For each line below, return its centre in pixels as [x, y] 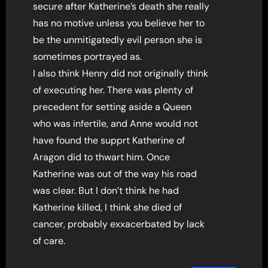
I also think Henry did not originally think [121, 73]
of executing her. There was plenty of [113, 90]
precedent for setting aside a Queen [112, 106]
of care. [49, 240]
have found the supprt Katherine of [109, 140]
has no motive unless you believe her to [119, 23]
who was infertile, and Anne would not [116, 123]
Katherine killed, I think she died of [108, 207]
